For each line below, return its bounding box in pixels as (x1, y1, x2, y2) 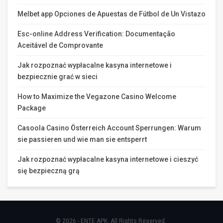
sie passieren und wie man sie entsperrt (17, 135, 147, 143)
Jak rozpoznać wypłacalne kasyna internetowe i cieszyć (17, 155, 198, 163)
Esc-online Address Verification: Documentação (17, 29, 175, 38)
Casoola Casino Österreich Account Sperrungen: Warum (17, 123, 201, 132)
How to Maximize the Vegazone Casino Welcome (17, 92, 176, 101)
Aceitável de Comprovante (17, 41, 103, 49)
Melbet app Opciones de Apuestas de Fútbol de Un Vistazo (17, 9, 206, 18)
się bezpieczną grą (17, 166, 80, 175)
